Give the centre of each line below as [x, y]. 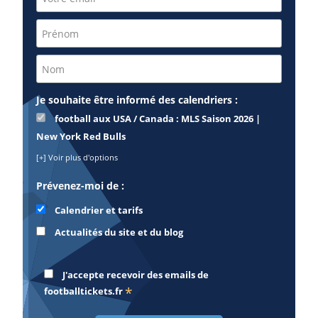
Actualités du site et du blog [118, 232]
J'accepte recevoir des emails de [137, 275]
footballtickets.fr [84, 291]
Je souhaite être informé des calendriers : [140, 99]
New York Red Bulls [81, 136]
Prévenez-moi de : [82, 185]
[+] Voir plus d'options [77, 157]
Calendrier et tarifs [98, 210]
